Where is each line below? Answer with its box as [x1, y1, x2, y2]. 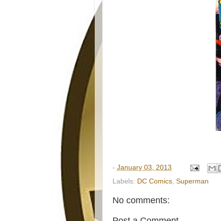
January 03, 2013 [117, 164, 172, 172]
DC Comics [137, 177, 172, 185]
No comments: [112, 195, 170, 205]
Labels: [112, 177, 137, 185]
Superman [176, 177, 209, 185]
